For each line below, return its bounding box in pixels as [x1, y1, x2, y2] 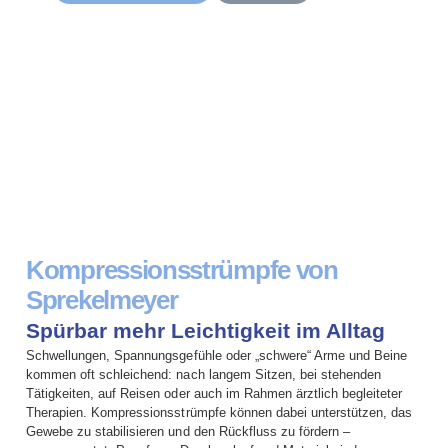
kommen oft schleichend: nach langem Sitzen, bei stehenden [26, 367, 382, 382]
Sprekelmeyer [26, 286, 178, 314]
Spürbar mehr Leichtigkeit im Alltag [26, 319, 385, 342]
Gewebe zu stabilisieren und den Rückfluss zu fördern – [26, 424, 351, 439]
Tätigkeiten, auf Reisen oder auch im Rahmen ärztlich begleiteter [26, 386, 403, 401]
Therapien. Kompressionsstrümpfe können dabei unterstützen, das [26, 405, 413, 420]
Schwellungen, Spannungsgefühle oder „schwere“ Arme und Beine [26, 348, 408, 363]
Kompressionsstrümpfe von [26, 256, 338, 284]
